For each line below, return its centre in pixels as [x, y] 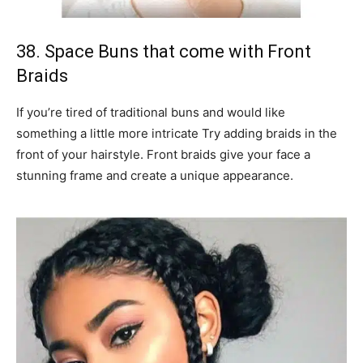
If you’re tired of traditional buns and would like [151, 113]
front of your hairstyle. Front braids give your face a [163, 155]
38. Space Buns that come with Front [164, 52]
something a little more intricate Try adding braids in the [177, 134]
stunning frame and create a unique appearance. [155, 176]
